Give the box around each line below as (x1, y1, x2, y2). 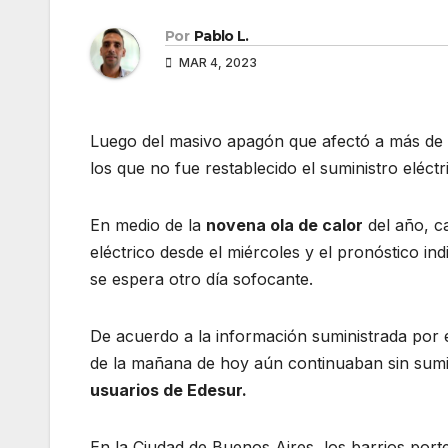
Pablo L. (193, 27, 249, 46)
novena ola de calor (206, 215, 363, 236)
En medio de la (90, 215, 206, 236)
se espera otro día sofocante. (90, 269, 313, 290)
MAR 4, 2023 (176, 55, 257, 71)
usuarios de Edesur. (90, 380, 247, 401)
